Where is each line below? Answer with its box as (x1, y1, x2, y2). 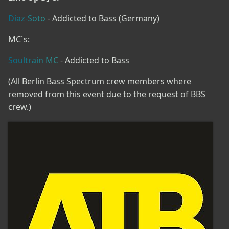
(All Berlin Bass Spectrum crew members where (8, 75, 191, 87)
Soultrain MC (8, 54, 58, 66)
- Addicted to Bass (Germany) (45, 12, 159, 24)
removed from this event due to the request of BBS (8, 88, 205, 100)
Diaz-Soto (8, 12, 45, 24)
